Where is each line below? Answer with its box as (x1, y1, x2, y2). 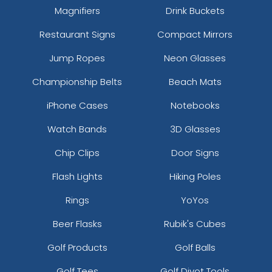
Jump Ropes (49, 51, 105, 64)
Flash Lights (52, 169, 103, 183)
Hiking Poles (169, 169, 221, 183)
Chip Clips (55, 146, 100, 159)
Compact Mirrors (157, 27, 233, 41)
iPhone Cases (46, 98, 108, 112)
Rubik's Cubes (164, 217, 226, 230)
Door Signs (171, 146, 219, 159)
